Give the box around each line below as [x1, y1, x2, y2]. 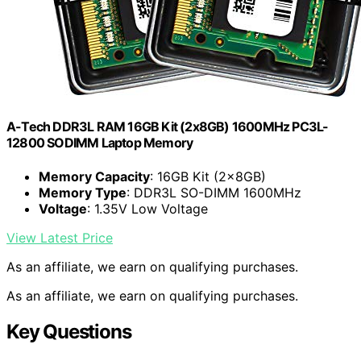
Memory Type [39, 184, 127, 201]
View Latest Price [6, 229, 113, 246]
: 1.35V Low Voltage [87, 200, 208, 217]
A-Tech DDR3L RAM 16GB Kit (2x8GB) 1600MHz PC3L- [6, 118, 329, 135]
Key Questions [6, 319, 131, 343]
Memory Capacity [39, 168, 150, 185]
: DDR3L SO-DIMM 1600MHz [127, 184, 301, 201]
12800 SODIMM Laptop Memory [6, 135, 193, 151]
